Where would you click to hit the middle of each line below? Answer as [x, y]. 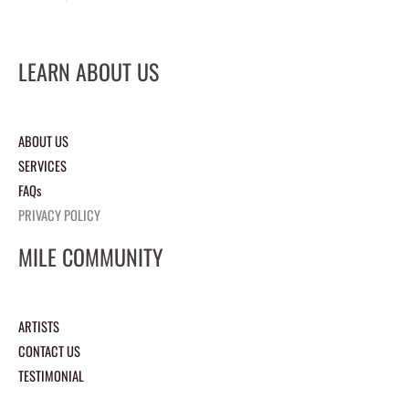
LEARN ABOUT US [89, 72]
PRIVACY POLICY [59, 215]
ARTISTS [39, 327]
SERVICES [42, 166]
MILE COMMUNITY [91, 257]
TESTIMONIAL [51, 376]
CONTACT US [49, 351]
